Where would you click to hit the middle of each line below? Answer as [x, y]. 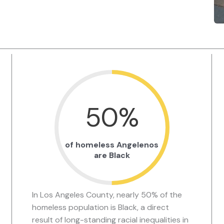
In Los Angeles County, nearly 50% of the [107, 195]
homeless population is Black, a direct [100, 207]
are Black [112, 155]
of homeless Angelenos [112, 145]
